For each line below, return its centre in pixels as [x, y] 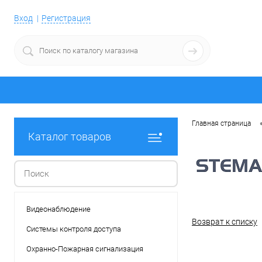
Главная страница [221, 124]
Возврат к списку [225, 222]
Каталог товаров [70, 137]
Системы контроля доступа [74, 229]
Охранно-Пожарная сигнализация [85, 249]
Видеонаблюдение [58, 209]
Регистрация [66, 18]
